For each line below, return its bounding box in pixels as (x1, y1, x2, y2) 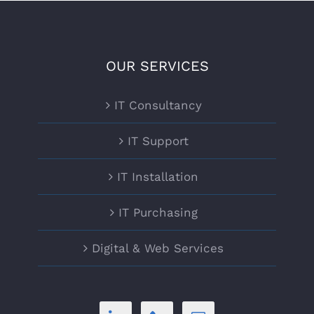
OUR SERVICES (105, 57, 209, 74)
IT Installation (117, 170, 198, 184)
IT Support (127, 134, 189, 148)
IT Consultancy (114, 98, 202, 112)
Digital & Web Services (92, 241, 224, 255)
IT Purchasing (118, 205, 198, 219)
